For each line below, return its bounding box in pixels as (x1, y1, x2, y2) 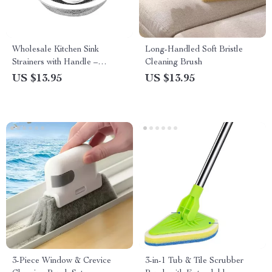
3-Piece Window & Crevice (12, 257, 111, 265)
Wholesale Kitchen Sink (12, 46, 99, 54)
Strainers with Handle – (12, 58, 98, 67)
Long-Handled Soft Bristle (145, 46, 243, 54)
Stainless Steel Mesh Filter (12, 71, 109, 80)
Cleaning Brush (145, 58, 202, 67)
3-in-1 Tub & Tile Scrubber (145, 257, 243, 265)
